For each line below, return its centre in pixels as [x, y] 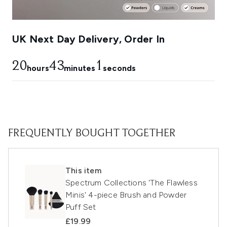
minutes [80, 68]
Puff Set [81, 207]
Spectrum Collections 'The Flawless [131, 183]
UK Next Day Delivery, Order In [88, 39]
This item [83, 171]
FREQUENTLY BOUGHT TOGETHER [92, 134]
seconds [119, 68]
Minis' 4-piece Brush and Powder [126, 195]
